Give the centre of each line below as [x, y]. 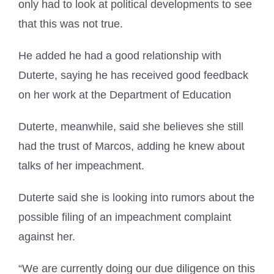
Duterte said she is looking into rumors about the [136, 198]
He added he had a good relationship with [120, 56]
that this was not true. [71, 24]
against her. [47, 237]
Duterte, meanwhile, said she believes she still [131, 127]
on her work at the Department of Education [125, 95]
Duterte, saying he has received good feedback [133, 76]
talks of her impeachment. [81, 166]
